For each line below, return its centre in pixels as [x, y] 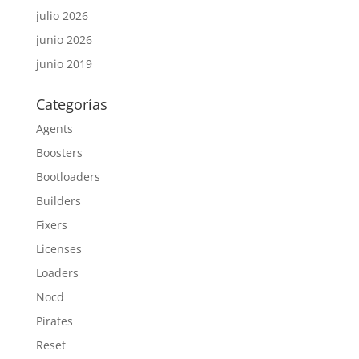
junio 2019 [64, 64]
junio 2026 [64, 40]
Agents [54, 129]
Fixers [51, 225]
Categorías [71, 104]
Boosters [59, 153]
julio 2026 [62, 16]
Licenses [58, 249]
